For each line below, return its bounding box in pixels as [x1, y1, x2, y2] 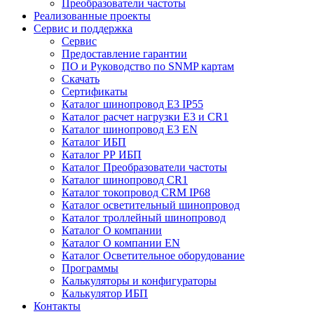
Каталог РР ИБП [62, 149, 142, 161]
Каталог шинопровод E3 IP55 [62, 98, 203, 110]
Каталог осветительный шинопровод [62, 199, 240, 211]
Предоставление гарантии [62, 48, 187, 60]
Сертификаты [62, 86, 128, 97]
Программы [62, 262, 118, 274]
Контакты [34, 300, 81, 312]
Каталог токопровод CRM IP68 [62, 186, 210, 198]
